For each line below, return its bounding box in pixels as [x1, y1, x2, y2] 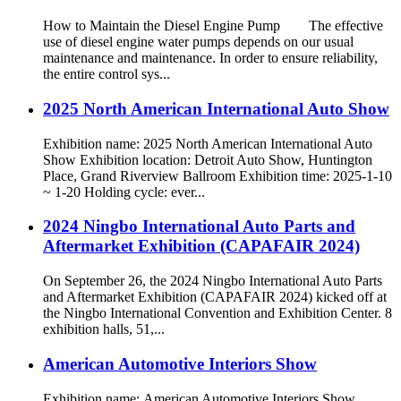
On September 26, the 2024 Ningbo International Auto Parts [43, 273, 382, 289]
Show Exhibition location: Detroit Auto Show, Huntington [43, 151, 372, 167]
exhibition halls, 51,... [43, 321, 165, 337]
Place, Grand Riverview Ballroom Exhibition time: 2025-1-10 [43, 167, 392, 183]
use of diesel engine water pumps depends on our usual [43, 34, 354, 50]
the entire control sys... [43, 66, 170, 82]
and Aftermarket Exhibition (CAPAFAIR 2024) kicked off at [43, 289, 387, 305]
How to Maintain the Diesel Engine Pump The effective [43, 18, 383, 34]
